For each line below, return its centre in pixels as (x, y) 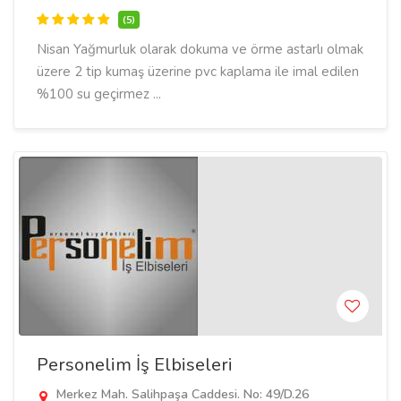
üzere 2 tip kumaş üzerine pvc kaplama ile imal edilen (198, 72)
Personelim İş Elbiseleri (135, 365)
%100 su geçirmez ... (99, 94)
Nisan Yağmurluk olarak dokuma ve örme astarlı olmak (200, 49)
